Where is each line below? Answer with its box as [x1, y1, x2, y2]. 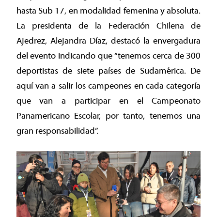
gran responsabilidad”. [16, 126, 98, 137]
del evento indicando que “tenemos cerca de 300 [16, 51, 201, 62]
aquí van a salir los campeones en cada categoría [16, 81, 201, 92]
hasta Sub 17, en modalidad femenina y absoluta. [16, 6, 201, 16]
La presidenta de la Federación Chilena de [16, 21, 201, 31]
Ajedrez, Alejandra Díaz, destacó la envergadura [16, 36, 201, 46]
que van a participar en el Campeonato [16, 96, 201, 107]
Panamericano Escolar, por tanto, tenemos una [16, 111, 201, 122]
